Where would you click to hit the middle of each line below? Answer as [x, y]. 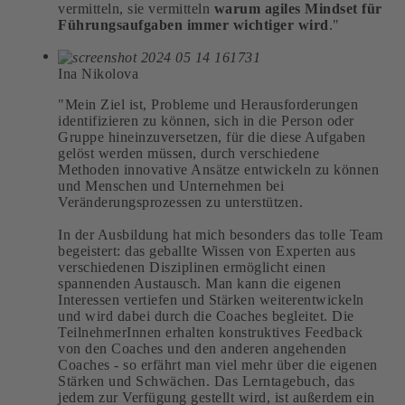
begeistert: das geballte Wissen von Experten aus [207, 250]
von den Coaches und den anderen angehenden [202, 348]
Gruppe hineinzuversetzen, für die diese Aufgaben [212, 137]
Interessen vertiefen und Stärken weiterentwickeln [211, 299]
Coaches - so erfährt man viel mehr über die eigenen [218, 364]
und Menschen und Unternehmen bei [171, 185]
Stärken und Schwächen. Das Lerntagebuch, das [206, 381]
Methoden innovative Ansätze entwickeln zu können [218, 169]
